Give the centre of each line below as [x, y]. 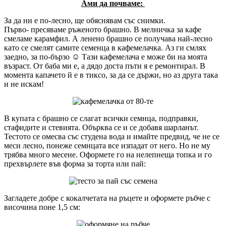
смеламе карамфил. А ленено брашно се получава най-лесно [108, 38]
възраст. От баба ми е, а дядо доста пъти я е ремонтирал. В [105, 66]
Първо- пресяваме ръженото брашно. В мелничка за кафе [103, 29]
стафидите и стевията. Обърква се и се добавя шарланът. [101, 127]
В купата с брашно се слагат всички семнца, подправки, [101, 118]
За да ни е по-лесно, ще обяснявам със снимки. [85, 20]
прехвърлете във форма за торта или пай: [75, 163]
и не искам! [24, 84]
